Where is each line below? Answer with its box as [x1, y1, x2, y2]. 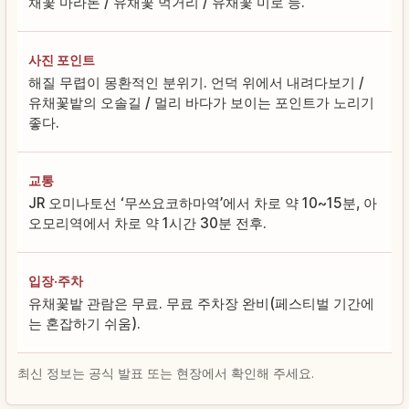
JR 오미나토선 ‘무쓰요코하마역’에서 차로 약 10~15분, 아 [28, 194, 377, 212]
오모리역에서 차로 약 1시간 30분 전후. [28, 214, 267, 232]
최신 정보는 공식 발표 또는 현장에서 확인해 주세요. [17, 365, 314, 381]
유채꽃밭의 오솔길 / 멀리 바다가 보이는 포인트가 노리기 [28, 93, 374, 111]
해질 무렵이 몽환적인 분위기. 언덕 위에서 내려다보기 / [28, 73, 364, 91]
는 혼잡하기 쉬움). [28, 314, 141, 332]
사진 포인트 [28, 51, 95, 68]
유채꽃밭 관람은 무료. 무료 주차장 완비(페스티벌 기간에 [28, 294, 374, 312]
